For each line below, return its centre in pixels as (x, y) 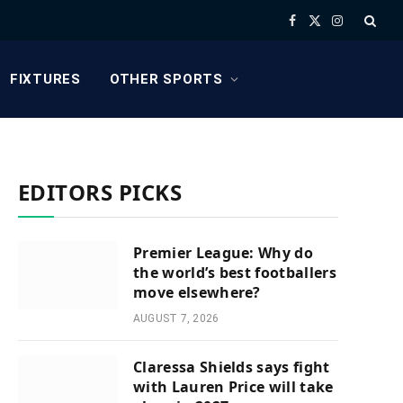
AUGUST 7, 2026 (176, 318)
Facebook (315, 28)
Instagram (361, 28)
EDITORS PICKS (100, 192)
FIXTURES (45, 79)
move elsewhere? (197, 292)
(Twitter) (336, 47)
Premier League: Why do (224, 253)
